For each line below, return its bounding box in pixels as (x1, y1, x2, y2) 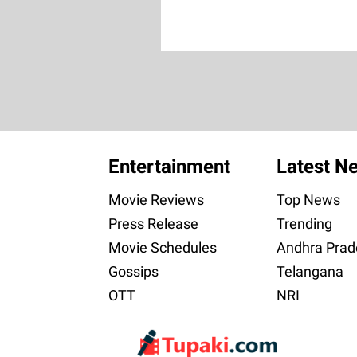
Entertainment (108, 155, 230, 178)
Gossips (108, 263, 159, 280)
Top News (276, 191, 340, 209)
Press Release (108, 215, 198, 233)
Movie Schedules (108, 239, 217, 257)
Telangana (276, 263, 343, 280)
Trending (276, 215, 332, 233)
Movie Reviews (108, 191, 204, 209)
